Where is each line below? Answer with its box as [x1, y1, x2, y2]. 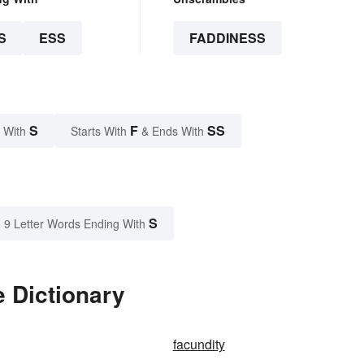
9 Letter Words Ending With [4, 215, 145, 232]
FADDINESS [188, 28, 266, 48]
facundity [172, 335, 225, 354]
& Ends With [138, 123, 207, 140]
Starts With [71, 123, 130, 140]
